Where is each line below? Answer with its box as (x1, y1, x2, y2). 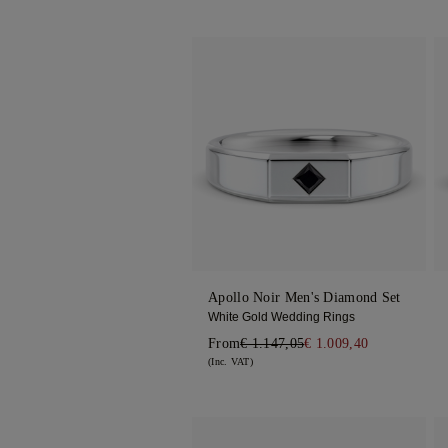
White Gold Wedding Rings (208, 310, 355, 325)
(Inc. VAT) (208, 356, 253, 368)
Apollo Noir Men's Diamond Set (208, 290, 401, 306)
